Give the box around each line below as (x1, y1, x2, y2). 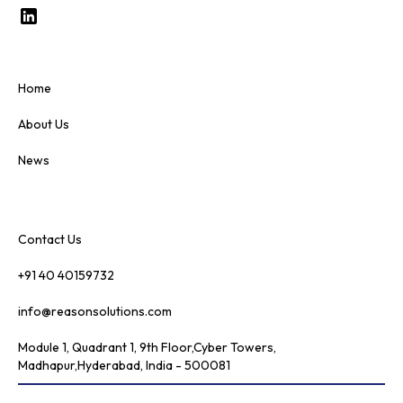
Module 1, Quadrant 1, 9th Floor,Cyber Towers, (18, 339, 276, 356)
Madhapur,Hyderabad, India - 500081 (18, 357, 230, 374)
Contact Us (18, 231, 82, 248)
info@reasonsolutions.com (18, 303, 172, 320)
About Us (18, 116, 69, 133)
